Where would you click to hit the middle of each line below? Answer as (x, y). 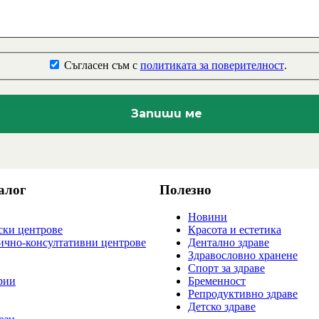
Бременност (217, 281)
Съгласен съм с (100, 65)
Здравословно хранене (243, 256)
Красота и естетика (235, 230)
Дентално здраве (229, 243)
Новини (208, 217)
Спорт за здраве (226, 268)
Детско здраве (222, 307)
